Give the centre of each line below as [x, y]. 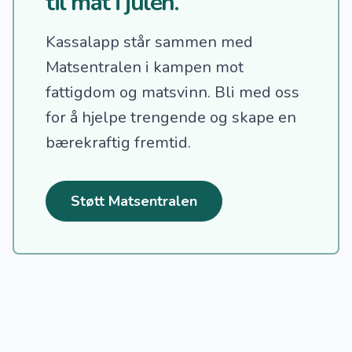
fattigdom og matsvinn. [130, 93]
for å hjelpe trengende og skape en [171, 118]
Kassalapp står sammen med [149, 42]
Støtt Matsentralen [134, 202]
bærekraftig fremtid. [118, 143]
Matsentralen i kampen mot [145, 68]
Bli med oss [257, 93]
